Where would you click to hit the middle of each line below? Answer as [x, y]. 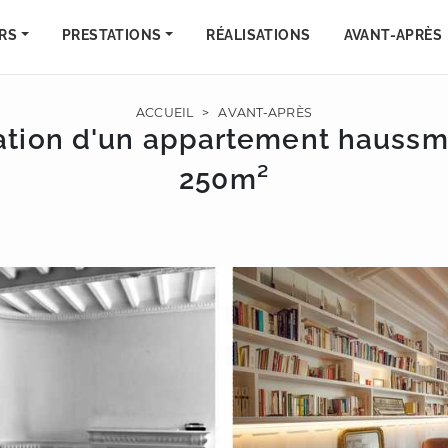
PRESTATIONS [111, 35]
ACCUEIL [165, 112]
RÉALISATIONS [258, 35]
